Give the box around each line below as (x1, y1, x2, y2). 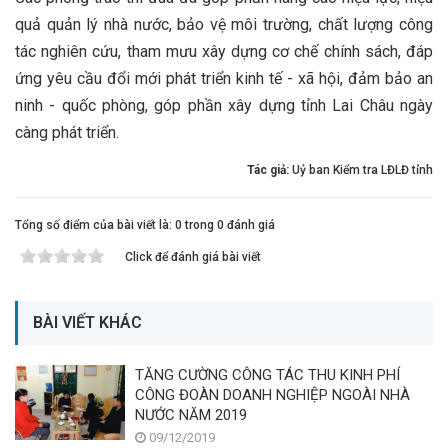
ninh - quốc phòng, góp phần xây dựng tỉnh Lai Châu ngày (15, 95, 433, 115)
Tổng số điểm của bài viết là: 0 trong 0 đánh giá (15, 217, 275, 232)
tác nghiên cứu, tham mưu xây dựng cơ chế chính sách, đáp (15, 41, 433, 61)
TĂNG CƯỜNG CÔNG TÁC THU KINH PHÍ (135, 365, 400, 384)
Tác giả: (247, 162, 292, 177)
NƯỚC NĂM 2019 (135, 405, 247, 424)
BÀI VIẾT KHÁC (33, 312, 142, 332)
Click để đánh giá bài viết (125, 249, 261, 264)
